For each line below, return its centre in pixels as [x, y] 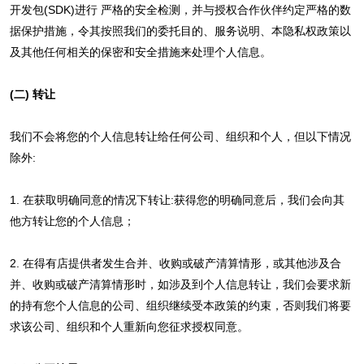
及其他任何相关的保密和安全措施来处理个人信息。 [140, 52]
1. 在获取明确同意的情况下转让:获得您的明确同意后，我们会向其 [177, 199]
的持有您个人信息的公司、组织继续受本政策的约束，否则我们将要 [180, 305]
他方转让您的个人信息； [72, 221]
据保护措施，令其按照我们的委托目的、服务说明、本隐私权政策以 [180, 30]
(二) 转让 [32, 94]
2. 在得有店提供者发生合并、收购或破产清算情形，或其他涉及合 [175, 263]
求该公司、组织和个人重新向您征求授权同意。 [129, 326]
